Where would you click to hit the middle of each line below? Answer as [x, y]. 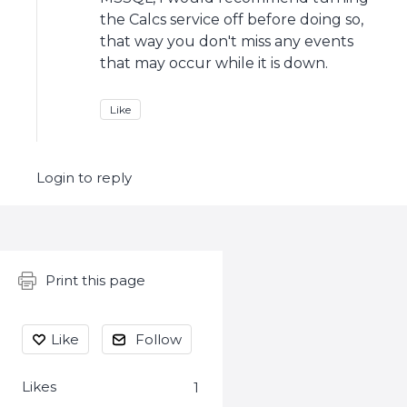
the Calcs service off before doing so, [232, 20]
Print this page [95, 280]
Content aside [75, 270]
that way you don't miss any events [227, 41]
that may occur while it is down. [214, 63]
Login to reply [84, 178]
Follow [159, 339]
